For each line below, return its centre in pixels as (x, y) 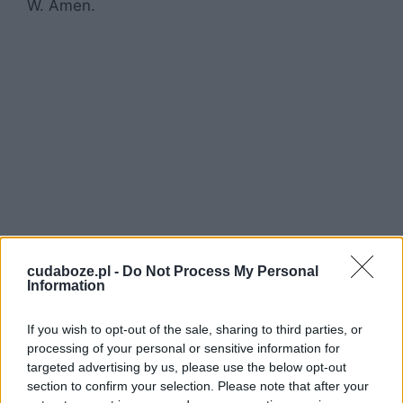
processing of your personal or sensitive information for (184, 348)
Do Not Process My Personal (220, 271)
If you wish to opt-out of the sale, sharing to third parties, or (195, 329)
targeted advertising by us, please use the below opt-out (187, 367)
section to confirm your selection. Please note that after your (198, 385)
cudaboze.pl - (75, 271)
